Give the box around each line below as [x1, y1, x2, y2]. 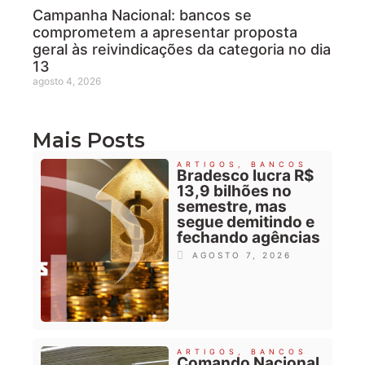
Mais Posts [33, 128, 145, 153]
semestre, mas [176, 197, 287, 217]
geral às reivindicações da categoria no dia [33, 41, 331, 59]
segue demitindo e [176, 213, 314, 232]
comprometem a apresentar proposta [33, 24, 297, 42]
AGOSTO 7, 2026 [191, 250, 292, 261]
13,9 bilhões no [176, 182, 292, 201]
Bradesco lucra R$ [176, 166, 314, 186]
